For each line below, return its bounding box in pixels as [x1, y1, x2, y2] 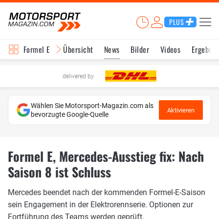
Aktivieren [167, 106, 195, 114]
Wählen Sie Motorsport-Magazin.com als [31, 102, 153, 109]
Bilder [131, 44, 150, 55]
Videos [160, 44, 181, 55]
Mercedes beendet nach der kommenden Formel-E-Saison [8, 187, 205, 197]
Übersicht [63, 44, 93, 55]
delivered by [63, 72, 94, 80]
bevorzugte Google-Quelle [31, 110, 109, 118]
